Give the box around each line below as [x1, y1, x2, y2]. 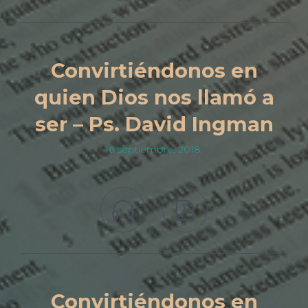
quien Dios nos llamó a [34, 85, 274, 110]
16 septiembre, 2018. [105, 142, 203, 155]
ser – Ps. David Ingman [34, 112, 274, 137]
